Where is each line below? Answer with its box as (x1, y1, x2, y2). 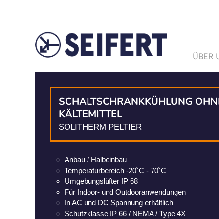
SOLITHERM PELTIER (59, 122, 142, 131)
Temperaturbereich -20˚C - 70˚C (65, 166, 166, 175)
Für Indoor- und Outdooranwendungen (65, 187, 186, 196)
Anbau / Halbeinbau (65, 155, 127, 164)
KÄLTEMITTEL (59, 107, 122, 121)
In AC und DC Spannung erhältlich (65, 198, 173, 207)
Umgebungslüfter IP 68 (65, 176, 138, 185)
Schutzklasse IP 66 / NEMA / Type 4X (65, 209, 186, 218)
